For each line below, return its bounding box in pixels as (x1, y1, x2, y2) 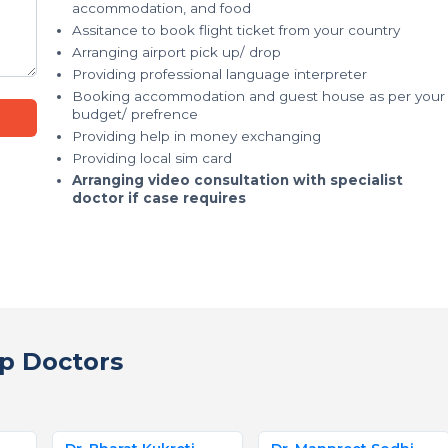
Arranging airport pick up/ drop (72, 44, 281, 60)
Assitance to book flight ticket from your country (72, 22, 400, 38)
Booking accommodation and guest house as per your (72, 88, 445, 104)
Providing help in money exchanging (72, 128, 321, 144)
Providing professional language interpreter (72, 66, 367, 82)
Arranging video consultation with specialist (72, 172, 403, 188)
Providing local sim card (72, 150, 232, 166)
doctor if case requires (72, 190, 246, 206)
